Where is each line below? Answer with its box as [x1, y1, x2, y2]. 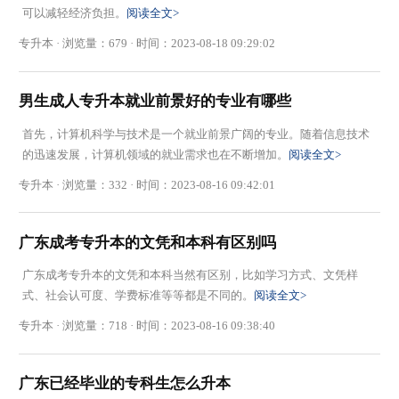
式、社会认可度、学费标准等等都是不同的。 [21, 289, 254, 303]
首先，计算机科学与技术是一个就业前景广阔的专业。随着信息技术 [21, 126, 370, 141]
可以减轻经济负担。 [21, 6, 126, 20]
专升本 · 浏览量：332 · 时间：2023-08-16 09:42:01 [19, 177, 276, 191]
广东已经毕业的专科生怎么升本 [19, 375, 232, 393]
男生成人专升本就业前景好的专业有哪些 [19, 93, 292, 110]
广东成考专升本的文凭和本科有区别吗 [19, 233, 277, 251]
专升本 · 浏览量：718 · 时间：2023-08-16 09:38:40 [19, 319, 276, 333]
